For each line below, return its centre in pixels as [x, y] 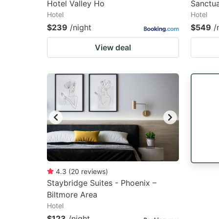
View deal [113, 47]
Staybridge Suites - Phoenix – [102, 183]
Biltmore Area [72, 195]
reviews [93, 171]
